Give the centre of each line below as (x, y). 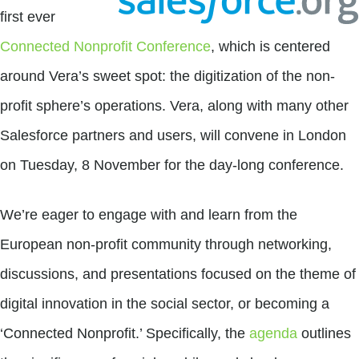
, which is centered (270, 46)
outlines (324, 333)
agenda (273, 333)
